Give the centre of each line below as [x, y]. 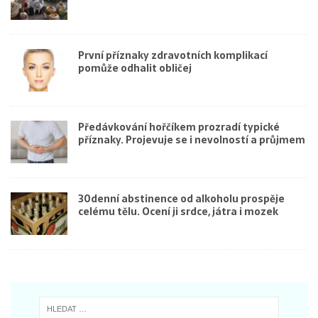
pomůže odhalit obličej [135, 68]
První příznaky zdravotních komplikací [173, 55]
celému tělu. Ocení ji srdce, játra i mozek [178, 211]
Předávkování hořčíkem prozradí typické [179, 127]
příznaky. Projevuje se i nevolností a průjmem [192, 139]
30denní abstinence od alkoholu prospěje [181, 198]
